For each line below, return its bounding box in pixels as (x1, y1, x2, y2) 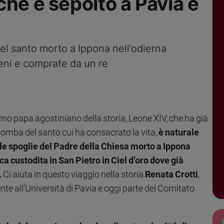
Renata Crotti (145, 168, 198, 179)
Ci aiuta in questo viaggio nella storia (1, 168, 145, 179)
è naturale (157, 126, 199, 137)
